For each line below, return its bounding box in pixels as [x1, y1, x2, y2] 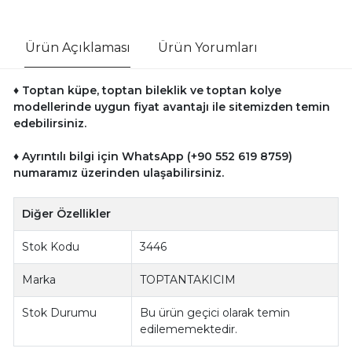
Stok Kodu [22, 239, 80, 254]
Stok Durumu [22, 305, 97, 320]
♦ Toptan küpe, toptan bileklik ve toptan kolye [13, 82, 281, 97]
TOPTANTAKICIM [140, 272, 236, 287]
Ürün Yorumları [157, 39, 258, 55]
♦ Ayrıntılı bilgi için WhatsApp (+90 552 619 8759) [13, 148, 292, 163]
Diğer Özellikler [22, 206, 112, 221]
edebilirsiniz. [13, 115, 86, 130]
